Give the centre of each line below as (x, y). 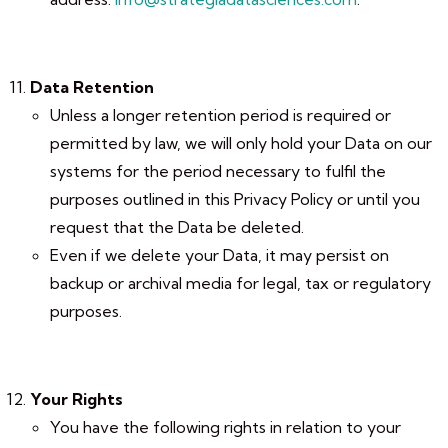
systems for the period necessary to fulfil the (218, 171)
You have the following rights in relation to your (225, 427)
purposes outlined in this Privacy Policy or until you (235, 199)
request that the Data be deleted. (177, 227)
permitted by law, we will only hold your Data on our (241, 143)
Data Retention (92, 87)
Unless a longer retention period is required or (220, 115)
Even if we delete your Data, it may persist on (219, 255)
